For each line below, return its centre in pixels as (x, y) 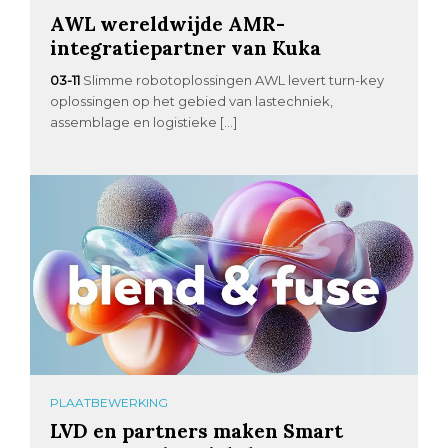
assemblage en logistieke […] (144, 122)
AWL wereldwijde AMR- (168, 24)
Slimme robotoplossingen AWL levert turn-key (234, 80)
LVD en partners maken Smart (197, 430)
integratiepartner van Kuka (186, 48)
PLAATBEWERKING (109, 402)
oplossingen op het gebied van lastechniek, (192, 101)
